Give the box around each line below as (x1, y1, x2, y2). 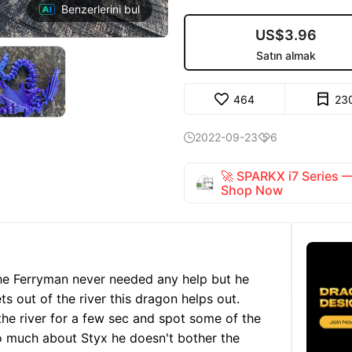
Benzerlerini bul (61, 2, 140, 16)
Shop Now (221, 182, 283, 198)
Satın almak (255, 49, 316, 62)
